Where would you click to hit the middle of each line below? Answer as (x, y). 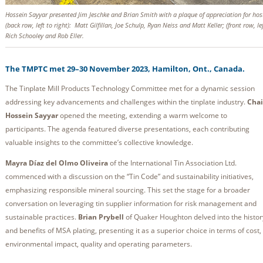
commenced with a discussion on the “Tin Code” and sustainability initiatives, (129, 177)
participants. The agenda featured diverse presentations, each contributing (127, 129)
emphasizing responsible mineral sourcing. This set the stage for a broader (128, 190)
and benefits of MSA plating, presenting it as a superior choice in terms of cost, (133, 231)
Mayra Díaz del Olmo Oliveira (57, 163)
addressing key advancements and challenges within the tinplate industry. (126, 102)
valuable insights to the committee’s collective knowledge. (99, 143)
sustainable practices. (42, 217)
